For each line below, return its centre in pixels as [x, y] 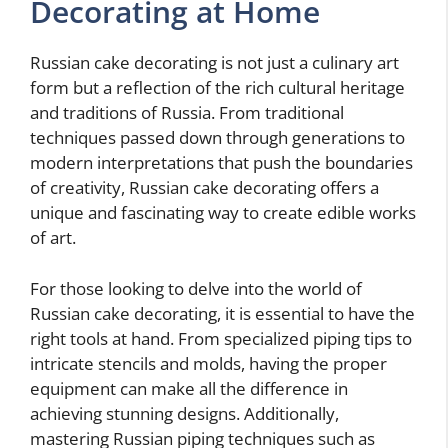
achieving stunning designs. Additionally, [184, 413]
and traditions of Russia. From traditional [187, 112]
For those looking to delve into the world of [196, 288]
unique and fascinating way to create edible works [223, 212]
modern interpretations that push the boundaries [221, 162]
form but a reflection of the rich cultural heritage [217, 87]
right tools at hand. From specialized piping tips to [221, 338]
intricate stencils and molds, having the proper [208, 363]
